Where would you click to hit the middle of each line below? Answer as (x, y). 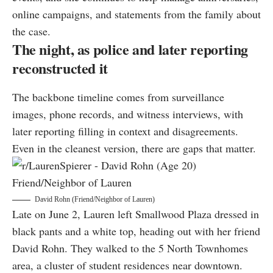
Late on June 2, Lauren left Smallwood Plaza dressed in (136, 214)
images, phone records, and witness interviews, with (128, 114)
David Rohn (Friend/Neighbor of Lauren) (95, 200)
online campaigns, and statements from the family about (136, 14)
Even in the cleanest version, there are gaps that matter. (134, 148)
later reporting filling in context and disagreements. (125, 131)
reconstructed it (60, 68)
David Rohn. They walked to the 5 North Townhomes (130, 248)
